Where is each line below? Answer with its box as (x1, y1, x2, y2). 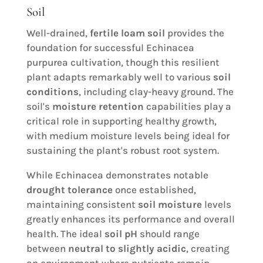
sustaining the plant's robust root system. (26, 144, 219, 157)
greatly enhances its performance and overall (26, 213, 235, 225)
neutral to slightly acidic (68, 242, 186, 255)
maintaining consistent (26, 198, 138, 211)
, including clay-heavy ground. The (78, 86, 234, 98)
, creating (186, 242, 230, 255)
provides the (164, 27, 224, 39)
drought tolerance (26, 184, 113, 196)
